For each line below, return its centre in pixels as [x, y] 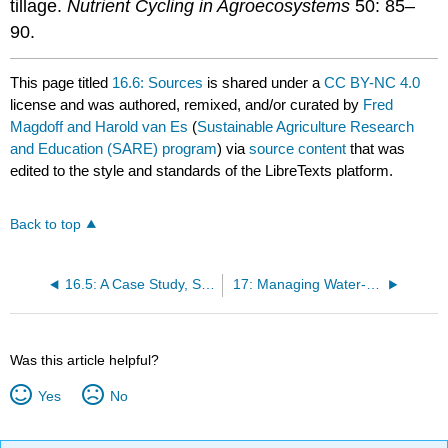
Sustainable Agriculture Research [306, 126]
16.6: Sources [158, 82]
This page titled [61, 82]
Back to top [46, 224]
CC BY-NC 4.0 [372, 82]
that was [376, 148]
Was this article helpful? [85, 359]
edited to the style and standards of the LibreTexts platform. [202, 170]
